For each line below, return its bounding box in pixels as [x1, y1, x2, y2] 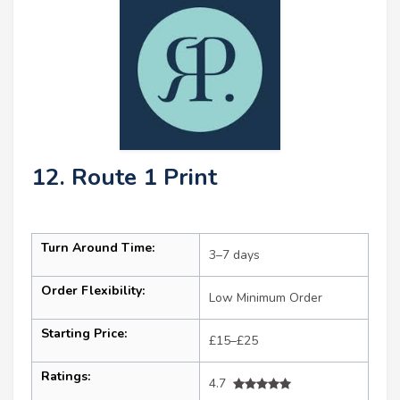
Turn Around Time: [41, 239, 154, 257]
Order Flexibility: [41, 282, 145, 300]
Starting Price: [41, 325, 127, 343]
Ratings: [41, 368, 90, 386]
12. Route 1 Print [31, 162, 217, 194]
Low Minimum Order [209, 289, 322, 307]
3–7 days [209, 246, 260, 264]
